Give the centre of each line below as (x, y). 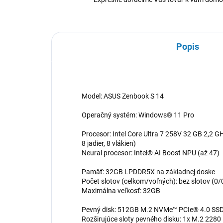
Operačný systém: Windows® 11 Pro (138, 115)
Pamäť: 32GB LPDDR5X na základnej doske (148, 172)
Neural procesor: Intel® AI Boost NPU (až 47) (151, 153)
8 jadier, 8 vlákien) (109, 144)
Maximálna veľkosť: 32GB (121, 191)
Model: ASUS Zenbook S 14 (123, 96)
